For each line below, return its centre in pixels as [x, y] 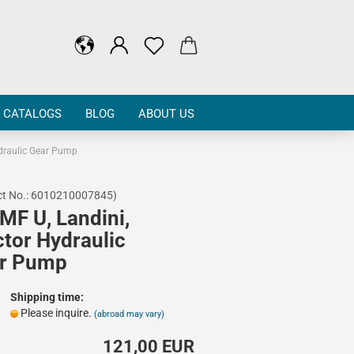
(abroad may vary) [129, 314]
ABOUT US [166, 114]
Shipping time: [47, 297]
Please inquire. [57, 313]
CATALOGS [32, 114]
